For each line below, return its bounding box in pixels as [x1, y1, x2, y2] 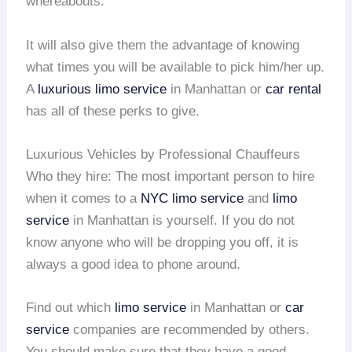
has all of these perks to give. [26, 103, 200, 119]
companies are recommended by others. [69, 322, 310, 338]
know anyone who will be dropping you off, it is [26, 234, 299, 250]
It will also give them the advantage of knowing [26, 37, 300, 53]
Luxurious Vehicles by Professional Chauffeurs [26, 146, 301, 162]
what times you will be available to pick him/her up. [26, 59, 325, 75]
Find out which [26, 300, 115, 316]
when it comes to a [26, 190, 141, 206]
